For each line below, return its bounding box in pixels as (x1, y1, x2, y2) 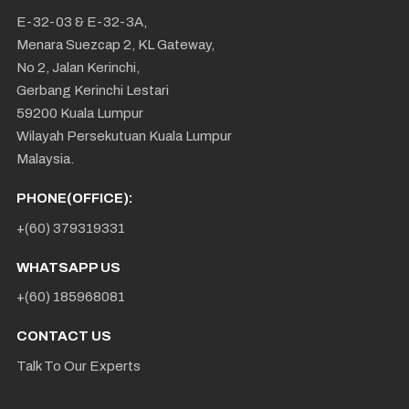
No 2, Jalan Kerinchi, (16, 60, 140, 76)
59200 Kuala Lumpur (16, 106, 143, 121)
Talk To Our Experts (16, 358, 141, 373)
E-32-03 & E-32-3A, (16, 15, 147, 30)
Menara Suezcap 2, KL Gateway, (16, 37, 215, 53)
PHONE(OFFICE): (16, 191, 133, 206)
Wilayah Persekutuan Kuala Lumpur (16, 129, 232, 144)
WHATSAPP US (16, 259, 121, 275)
